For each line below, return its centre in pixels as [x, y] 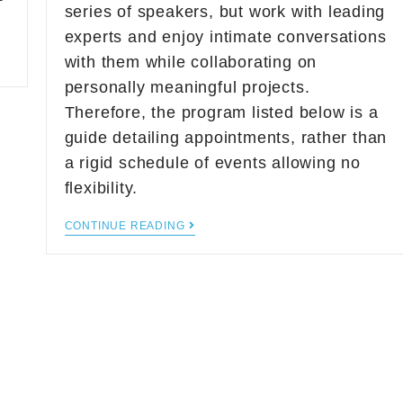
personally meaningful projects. [187, 87]
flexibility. [101, 188]
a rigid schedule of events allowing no [212, 163]
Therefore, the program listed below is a [221, 112]
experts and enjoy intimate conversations [225, 37]
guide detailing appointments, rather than [226, 138]
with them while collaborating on [191, 62]
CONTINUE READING [125, 226]
